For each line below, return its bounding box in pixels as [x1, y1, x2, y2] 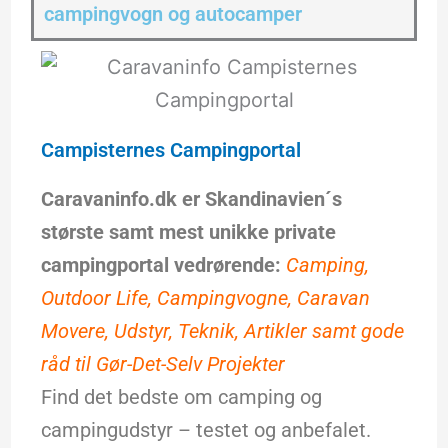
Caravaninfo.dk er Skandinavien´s [40, 187, 342, 211]
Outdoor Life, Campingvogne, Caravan [40, 286, 370, 310]
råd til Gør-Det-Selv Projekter [40, 352, 285, 376]
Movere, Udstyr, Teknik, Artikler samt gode [40, 319, 404, 343]
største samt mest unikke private [40, 220, 336, 244]
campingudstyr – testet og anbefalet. [40, 418, 371, 442]
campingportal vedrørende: [40, 253, 281, 277]
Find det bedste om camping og [40, 385, 322, 409]
